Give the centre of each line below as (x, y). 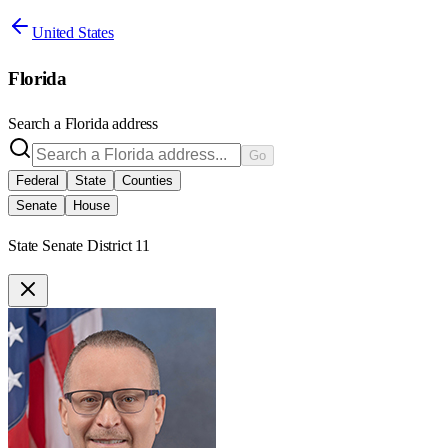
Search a (36, 124)
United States (73, 32)
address (133, 124)
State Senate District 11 (79, 246)
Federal (37, 181)
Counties (147, 181)
